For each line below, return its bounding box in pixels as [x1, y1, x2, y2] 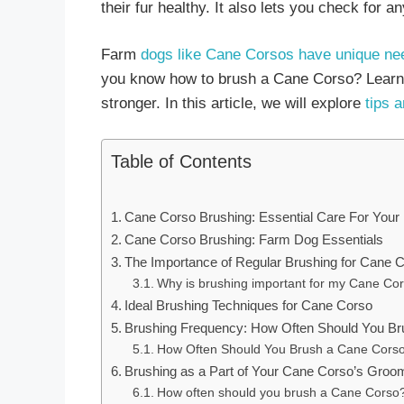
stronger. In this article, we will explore [101, 95, 365, 113]
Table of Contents [111, 151, 252, 171]
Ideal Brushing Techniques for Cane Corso [124, 297, 373, 313]
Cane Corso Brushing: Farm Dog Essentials [124, 231, 384, 247]
